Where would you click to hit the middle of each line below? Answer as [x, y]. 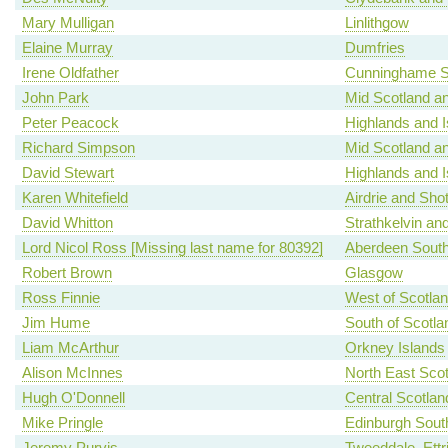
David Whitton [67, 223]
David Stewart [67, 173]
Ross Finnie [60, 298]
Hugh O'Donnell [73, 398]
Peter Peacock [70, 123]
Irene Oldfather [70, 73]
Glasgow [373, 273]
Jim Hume [55, 323]
